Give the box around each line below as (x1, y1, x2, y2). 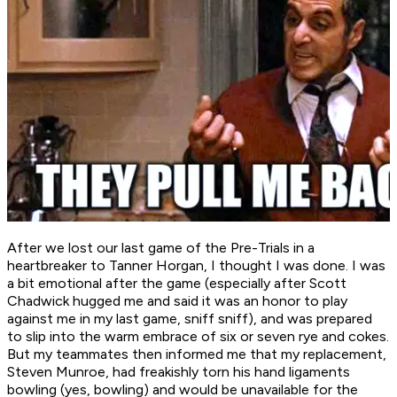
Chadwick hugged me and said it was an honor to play (7, 292, 347, 310)
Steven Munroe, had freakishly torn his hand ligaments (7, 363, 350, 381)
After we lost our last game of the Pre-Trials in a (7, 239, 315, 257)
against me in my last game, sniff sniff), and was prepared (7, 310, 372, 328)
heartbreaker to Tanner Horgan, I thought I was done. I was (7, 257, 385, 275)
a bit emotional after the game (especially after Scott (7, 275, 346, 292)
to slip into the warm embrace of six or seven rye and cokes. (7, 328, 389, 346)
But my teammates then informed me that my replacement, (7, 346, 386, 363)
